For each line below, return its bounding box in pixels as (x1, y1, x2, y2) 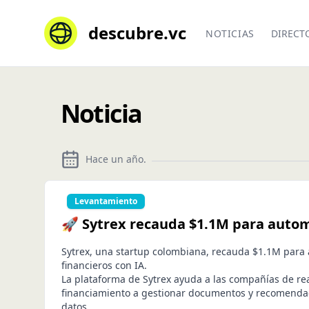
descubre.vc (88, 21, 186, 44)
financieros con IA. (61, 259, 147, 272)
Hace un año (86, 152, 143, 166)
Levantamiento (74, 195, 137, 207)
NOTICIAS (206, 27, 255, 40)
